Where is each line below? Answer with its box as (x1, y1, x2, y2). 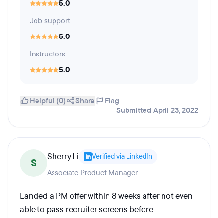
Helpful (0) (30, 96, 66, 106)
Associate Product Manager (47, 168, 138, 178)
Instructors (30, 49, 65, 59)
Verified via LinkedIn (92, 152, 152, 161)
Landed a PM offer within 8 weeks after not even (20, 190, 193, 201)
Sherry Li (47, 151, 79, 162)
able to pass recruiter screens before (20, 204, 153, 215)
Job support (30, 16, 70, 26)
